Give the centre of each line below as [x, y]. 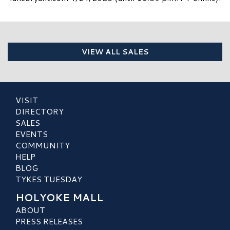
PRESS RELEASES [49, 221]
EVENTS [32, 134]
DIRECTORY [40, 111]
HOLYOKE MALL [59, 197]
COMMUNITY [43, 145]
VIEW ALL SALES [115, 52]
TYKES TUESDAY [49, 179]
